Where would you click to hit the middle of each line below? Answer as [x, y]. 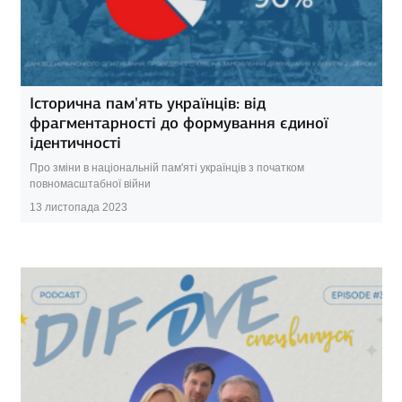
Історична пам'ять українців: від [147, 104]
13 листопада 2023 [78, 208]
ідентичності [75, 143]
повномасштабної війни [90, 184]
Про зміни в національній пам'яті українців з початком [166, 168]
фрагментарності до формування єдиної [179, 123]
